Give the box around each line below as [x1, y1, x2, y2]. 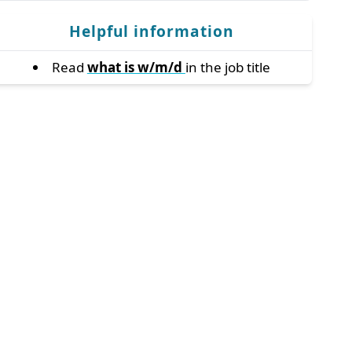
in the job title [185, 58, 270, 77]
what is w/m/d [86, 58, 185, 77]
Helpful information [68, 21, 234, 42]
